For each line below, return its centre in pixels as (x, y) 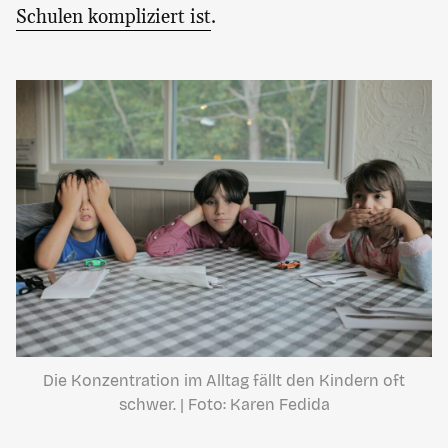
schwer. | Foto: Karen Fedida (224, 405)
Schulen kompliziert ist (113, 17)
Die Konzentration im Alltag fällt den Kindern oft (224, 381)
